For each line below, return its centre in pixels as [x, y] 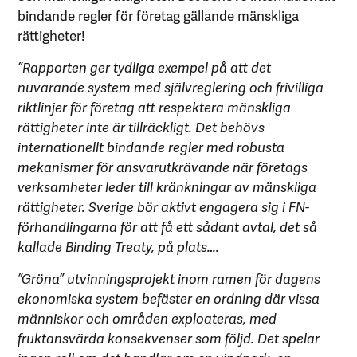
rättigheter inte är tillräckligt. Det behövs [141, 126]
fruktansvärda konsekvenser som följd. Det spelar [169, 337]
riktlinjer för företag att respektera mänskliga [155, 106]
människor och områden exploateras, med [147, 318]
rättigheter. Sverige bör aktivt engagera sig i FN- [164, 206]
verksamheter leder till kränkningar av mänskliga [167, 186]
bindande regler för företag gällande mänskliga [159, 15]
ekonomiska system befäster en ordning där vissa [169, 298]
